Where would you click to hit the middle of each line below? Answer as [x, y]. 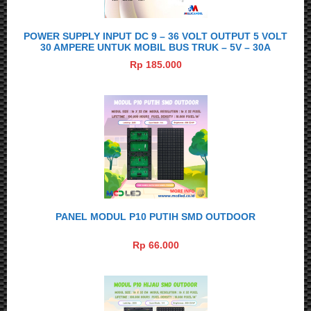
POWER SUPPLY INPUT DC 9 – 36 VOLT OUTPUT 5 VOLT [155, 36]
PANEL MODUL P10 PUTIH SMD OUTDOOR [155, 217]
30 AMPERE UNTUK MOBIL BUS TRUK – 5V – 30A [155, 48]
